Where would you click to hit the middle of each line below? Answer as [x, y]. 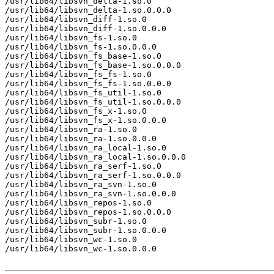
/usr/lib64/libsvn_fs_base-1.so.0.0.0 [93, 65]
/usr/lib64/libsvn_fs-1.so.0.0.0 [81, 46]
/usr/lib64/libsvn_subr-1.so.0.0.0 [86, 230]
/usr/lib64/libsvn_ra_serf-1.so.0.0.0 [93, 175]
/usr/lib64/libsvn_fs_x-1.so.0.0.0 [86, 120]
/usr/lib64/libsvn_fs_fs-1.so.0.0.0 [88, 83]
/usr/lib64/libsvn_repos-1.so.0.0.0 [88, 212]
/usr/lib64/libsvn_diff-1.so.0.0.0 [86, 28]
